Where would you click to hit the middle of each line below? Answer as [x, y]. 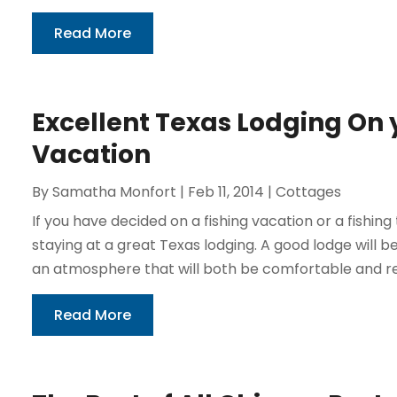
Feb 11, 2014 [226, 191]
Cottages [308, 191]
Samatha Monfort [114, 191]
